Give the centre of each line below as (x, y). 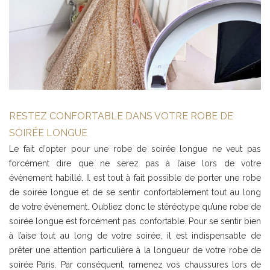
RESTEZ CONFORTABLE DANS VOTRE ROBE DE (121, 116)
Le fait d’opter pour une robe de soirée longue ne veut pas (135, 149)
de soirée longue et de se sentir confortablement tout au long (135, 193)
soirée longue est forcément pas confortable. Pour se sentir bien (135, 221)
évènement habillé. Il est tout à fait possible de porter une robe (135, 178)
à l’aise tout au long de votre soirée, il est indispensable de (135, 236)
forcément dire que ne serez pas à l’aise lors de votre (135, 164)
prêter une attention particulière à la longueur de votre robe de (135, 250)
